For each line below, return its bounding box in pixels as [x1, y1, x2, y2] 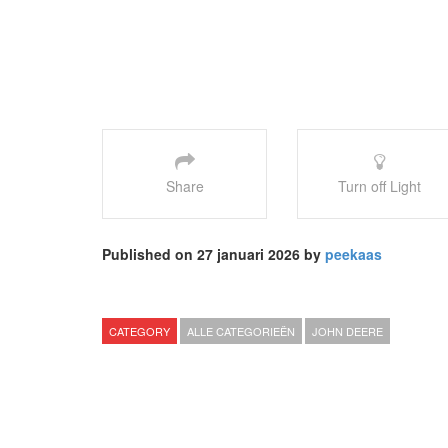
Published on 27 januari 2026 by [102, 243, 325, 264]
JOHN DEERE [312, 322, 383, 339]
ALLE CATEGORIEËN [187, 322, 295, 339]
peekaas [325, 243, 382, 264]
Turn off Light [338, 175, 421, 196]
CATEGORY [109, 322, 170, 339]
